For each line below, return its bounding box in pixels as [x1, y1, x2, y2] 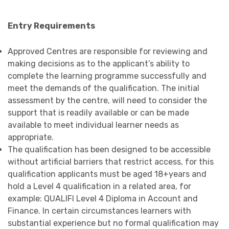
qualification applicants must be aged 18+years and [8, 169, 207, 179]
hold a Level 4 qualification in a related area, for [8, 181, 191, 192]
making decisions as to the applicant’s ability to [8, 59, 190, 69]
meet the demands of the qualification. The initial [8, 83, 199, 94]
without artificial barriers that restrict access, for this [8, 157, 214, 167]
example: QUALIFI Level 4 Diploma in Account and [8, 194, 198, 204]
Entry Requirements [8, 21, 95, 31]
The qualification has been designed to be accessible [8, 145, 211, 155]
